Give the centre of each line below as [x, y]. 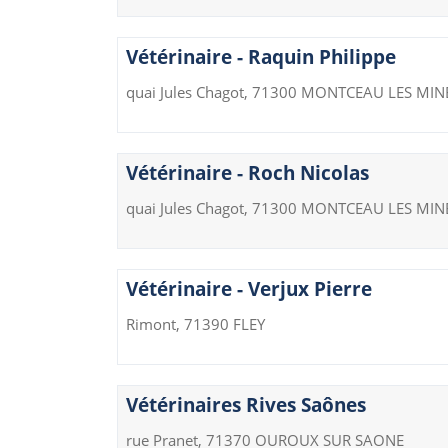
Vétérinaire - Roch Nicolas [247, 173]
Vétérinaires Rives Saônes [246, 405]
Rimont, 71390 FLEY [195, 324]
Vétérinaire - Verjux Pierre [249, 289]
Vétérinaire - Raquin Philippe [261, 57]
